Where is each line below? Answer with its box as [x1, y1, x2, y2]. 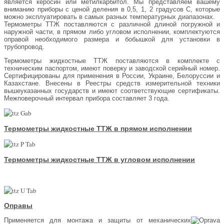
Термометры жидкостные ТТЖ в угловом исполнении [4, 155, 195, 164]
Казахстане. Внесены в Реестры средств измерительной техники [4, 79, 220, 87]
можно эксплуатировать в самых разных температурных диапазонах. [4, 13, 215, 21]
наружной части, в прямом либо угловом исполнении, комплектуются [4, 28, 220, 36]
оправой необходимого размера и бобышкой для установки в [4, 35, 220, 43]
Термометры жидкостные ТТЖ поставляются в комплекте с [4, 57, 220, 65]
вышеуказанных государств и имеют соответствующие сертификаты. [4, 87, 220, 95]
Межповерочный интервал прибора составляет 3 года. [4, 94, 169, 102]
